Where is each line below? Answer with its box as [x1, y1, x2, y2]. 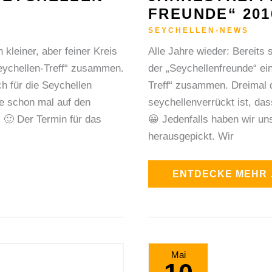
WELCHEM [172, 260, 227, 271]
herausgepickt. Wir [148, 130, 234, 142]
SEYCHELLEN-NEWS [148, 25, 249, 35]
